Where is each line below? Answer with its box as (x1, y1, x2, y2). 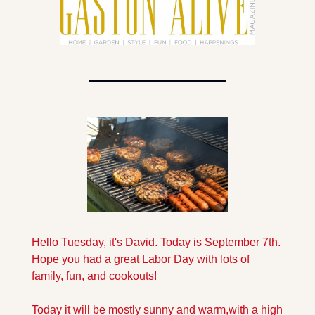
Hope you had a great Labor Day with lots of (32, 252, 250, 265)
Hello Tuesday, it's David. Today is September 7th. (32, 236, 281, 248)
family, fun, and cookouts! (32, 269, 157, 282)
